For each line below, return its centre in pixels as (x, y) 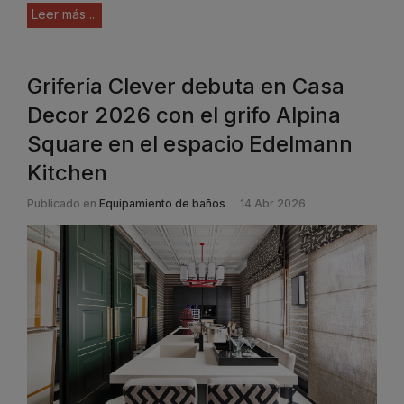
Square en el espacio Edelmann (190, 143)
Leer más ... (64, 14)
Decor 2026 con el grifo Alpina (184, 115)
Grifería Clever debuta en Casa (186, 86)
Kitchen (67, 172)
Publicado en (62, 203)
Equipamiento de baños (162, 203)
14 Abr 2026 (273, 203)
